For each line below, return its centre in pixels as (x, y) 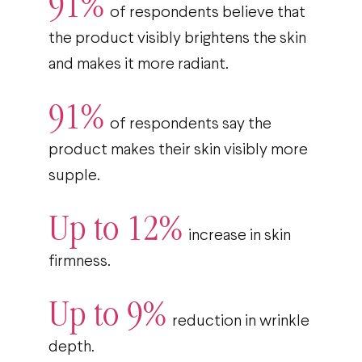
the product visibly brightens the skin (177, 38)
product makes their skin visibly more (178, 150)
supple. (74, 176)
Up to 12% (115, 229)
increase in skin (240, 236)
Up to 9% (107, 314)
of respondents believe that (208, 13)
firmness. (80, 261)
